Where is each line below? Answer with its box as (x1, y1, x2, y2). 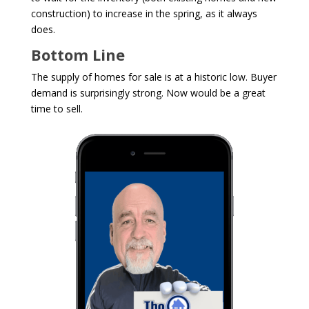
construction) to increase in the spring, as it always (30, 6, 257, 20)
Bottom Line (30, 43, 125, 65)
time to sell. (30, 101, 83, 115)
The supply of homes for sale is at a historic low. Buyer (30, 70, 277, 83)
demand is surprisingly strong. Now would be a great (30, 86, 266, 99)
